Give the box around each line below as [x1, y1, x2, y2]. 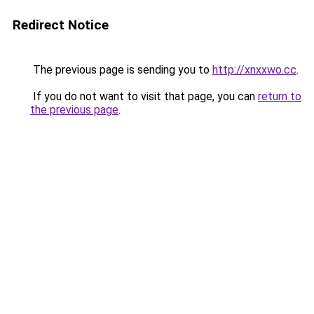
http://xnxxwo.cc [212, 63, 296, 76]
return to [258, 90, 301, 103]
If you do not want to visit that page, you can [30, 90, 258, 103]
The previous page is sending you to [30, 63, 212, 76]
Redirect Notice [13, 17, 109, 33]
